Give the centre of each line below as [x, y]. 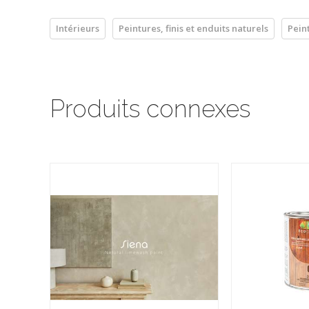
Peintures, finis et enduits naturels [193, 28]
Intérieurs [78, 28]
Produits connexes [150, 109]
